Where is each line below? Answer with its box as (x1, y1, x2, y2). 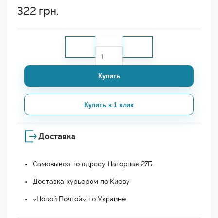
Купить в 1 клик (84, 101, 134, 109)
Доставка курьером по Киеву (33, 178, 130, 186)
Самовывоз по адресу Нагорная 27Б (33, 160, 152, 168)
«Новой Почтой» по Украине (33, 195, 126, 203)
